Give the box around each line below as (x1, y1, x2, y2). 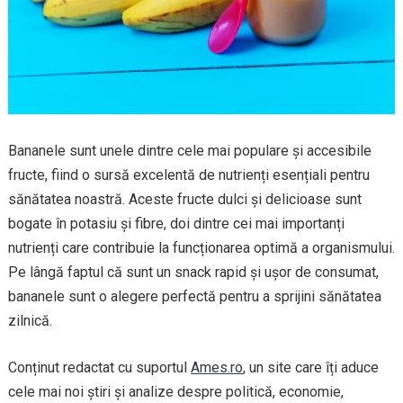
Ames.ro (190, 359, 243, 377)
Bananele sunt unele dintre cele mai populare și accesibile (7, 142, 372, 160)
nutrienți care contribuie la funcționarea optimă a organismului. (7, 239, 395, 257)
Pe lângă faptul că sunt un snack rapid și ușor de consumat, (7, 264, 379, 282)
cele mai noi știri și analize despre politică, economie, (7, 383, 344, 401)
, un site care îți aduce (242, 359, 379, 377)
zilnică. (7, 312, 52, 330)
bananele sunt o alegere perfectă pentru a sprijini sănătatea (7, 288, 381, 306)
